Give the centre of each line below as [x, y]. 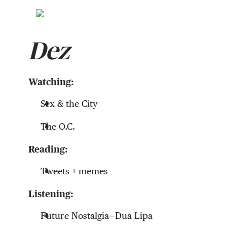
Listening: [51, 194]
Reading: [49, 149]
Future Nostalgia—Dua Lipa [98, 216]
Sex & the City [69, 104]
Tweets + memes [74, 171]
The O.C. [58, 127]
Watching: [51, 82]
